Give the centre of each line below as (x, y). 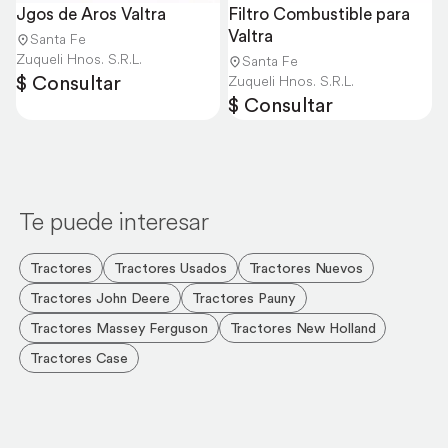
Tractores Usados (170, 268)
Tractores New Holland (302, 328)
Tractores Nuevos (305, 268)
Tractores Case (79, 358)
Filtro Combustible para (319, 14)
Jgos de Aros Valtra (91, 14)
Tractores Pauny (244, 298)
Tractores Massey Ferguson (119, 328)
